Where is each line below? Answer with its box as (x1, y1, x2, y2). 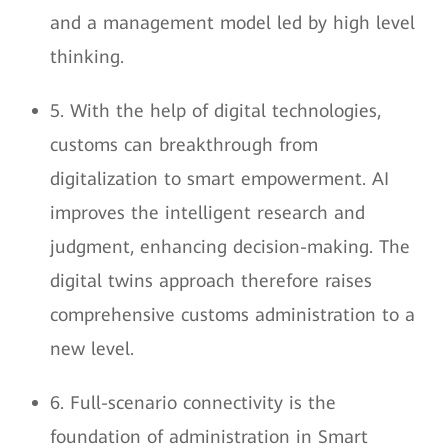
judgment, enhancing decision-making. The (50, 236, 410, 258)
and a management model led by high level (50, 12, 415, 34)
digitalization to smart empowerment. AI (50, 168, 389, 190)
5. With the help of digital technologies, (50, 100, 381, 122)
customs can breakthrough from (50, 134, 318, 156)
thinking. (50, 46, 124, 68)
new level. (50, 338, 134, 360)
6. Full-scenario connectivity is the (50, 392, 336, 414)
